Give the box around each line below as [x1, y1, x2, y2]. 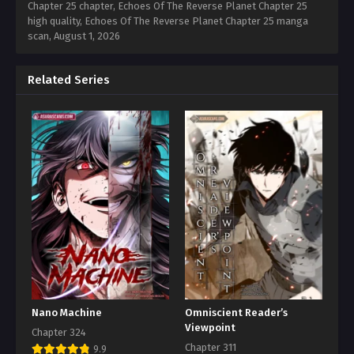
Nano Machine [32, 306, 102, 319]
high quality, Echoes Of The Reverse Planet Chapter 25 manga [28, 15, 308, 28]
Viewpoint [185, 321, 235, 334]
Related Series [28, 73, 110, 88]
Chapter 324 [32, 326, 86, 338]
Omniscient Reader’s [185, 306, 288, 319]
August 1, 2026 [54, 30, 120, 43]
